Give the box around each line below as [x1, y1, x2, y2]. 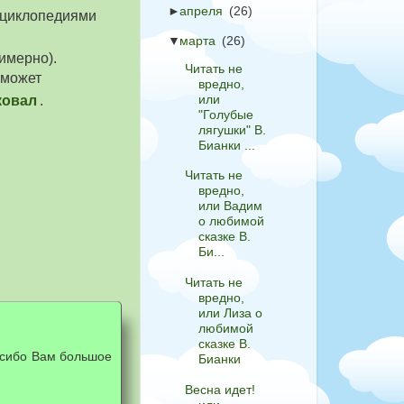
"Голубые [197, 106, 253, 122]
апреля [179, 3, 224, 18]
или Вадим [197, 198, 262, 214]
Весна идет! [184, 381, 255, 397]
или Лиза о [197, 306, 262, 321]
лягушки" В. [197, 122, 266, 137]
